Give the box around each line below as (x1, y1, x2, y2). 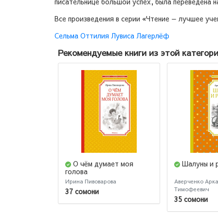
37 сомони (65, 186, 99, 196)
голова (65, 166, 88, 177)
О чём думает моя (73, 159, 133, 169)
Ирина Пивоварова (65, 178, 116, 185)
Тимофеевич (174, 185, 209, 193)
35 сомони (174, 194, 208, 204)
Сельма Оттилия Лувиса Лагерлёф (54, 30, 169, 40)
